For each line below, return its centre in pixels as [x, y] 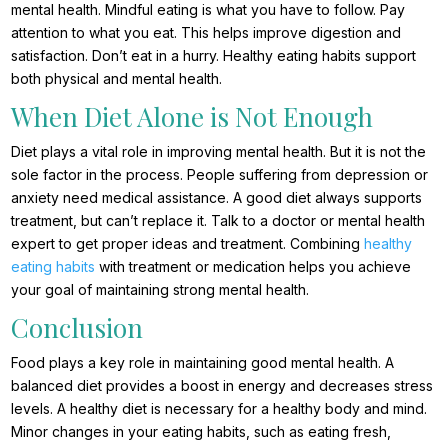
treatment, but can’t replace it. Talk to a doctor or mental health [218, 220]
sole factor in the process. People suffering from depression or [220, 174]
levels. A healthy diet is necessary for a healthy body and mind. [219, 408]
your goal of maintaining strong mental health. [162, 289]
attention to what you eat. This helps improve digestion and [206, 32]
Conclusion [77, 327]
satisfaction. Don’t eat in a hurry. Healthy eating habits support [214, 55]
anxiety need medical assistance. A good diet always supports [217, 197]
